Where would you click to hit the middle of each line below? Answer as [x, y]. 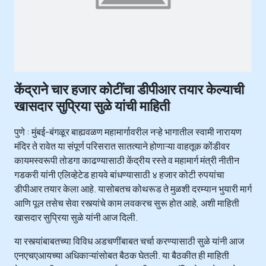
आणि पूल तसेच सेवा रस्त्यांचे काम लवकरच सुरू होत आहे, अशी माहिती [127, 203]
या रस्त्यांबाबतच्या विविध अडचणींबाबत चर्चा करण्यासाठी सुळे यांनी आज [129, 241]
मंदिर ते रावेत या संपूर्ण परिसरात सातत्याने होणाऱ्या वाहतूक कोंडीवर [122, 146]
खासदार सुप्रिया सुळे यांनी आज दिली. [76, 217]
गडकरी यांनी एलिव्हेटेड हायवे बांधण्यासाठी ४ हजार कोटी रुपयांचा [119, 174]
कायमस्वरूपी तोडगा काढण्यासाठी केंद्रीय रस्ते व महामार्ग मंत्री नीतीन [127, 160]
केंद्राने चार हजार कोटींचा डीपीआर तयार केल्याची [129, 89]
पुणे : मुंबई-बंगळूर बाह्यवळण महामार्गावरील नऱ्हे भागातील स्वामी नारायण [128, 132]
